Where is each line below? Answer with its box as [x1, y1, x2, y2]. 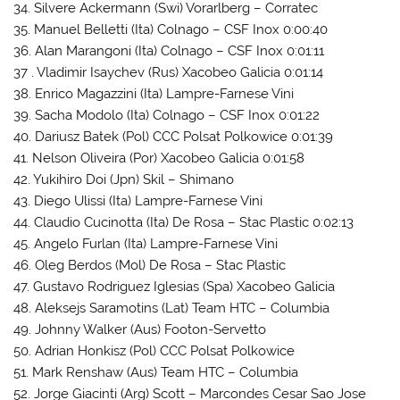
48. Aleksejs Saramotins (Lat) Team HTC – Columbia [13, 299, 330, 316]
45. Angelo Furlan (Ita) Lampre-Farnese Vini [13, 235, 279, 252]
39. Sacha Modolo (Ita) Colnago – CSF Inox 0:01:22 [13, 106, 321, 123]
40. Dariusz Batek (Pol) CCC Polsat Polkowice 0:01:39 [13, 128, 334, 145]
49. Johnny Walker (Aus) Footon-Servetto [13, 321, 267, 337]
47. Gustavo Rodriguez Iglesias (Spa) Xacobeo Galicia [13, 278, 336, 295]
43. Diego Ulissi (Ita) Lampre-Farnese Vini [13, 192, 263, 209]
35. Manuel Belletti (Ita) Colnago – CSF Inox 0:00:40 [13, 21, 329, 37]
